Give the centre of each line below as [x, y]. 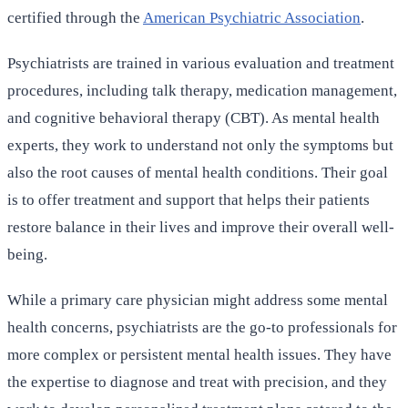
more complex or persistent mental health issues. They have [199, 354]
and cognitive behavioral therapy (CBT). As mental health [194, 117]
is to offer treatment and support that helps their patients [189, 199]
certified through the [75, 17]
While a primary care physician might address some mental [198, 300]
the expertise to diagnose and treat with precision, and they [197, 382]
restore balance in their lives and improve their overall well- [201, 227]
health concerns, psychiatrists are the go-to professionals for [202, 327]
